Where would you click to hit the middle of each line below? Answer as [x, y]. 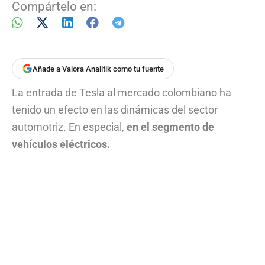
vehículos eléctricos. [61, 144]
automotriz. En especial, [69, 127]
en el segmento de [170, 127]
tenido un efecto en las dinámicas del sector [115, 110]
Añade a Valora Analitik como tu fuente [98, 69]
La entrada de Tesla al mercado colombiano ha [122, 93]
